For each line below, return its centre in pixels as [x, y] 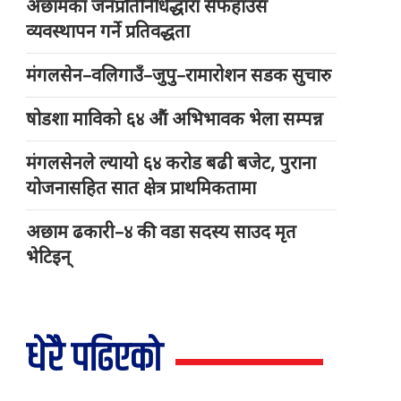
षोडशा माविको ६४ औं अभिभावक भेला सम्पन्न [175, 119]
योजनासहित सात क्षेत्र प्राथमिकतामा [141, 188]
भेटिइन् [49, 257]
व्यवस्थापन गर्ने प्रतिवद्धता [108, 31]
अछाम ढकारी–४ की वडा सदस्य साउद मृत [162, 232]
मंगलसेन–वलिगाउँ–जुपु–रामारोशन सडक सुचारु [179, 75]
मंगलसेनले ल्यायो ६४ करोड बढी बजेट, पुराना [171, 163]
